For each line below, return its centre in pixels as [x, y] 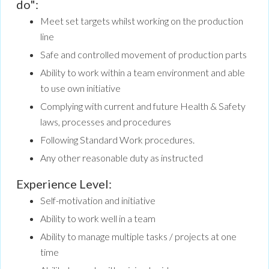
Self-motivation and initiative [98, 201]
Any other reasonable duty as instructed [122, 158]
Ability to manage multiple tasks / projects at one [138, 237]
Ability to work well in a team [98, 219]
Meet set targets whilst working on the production [142, 21]
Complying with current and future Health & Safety [143, 106]
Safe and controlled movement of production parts [144, 55]
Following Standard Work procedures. [117, 140]
